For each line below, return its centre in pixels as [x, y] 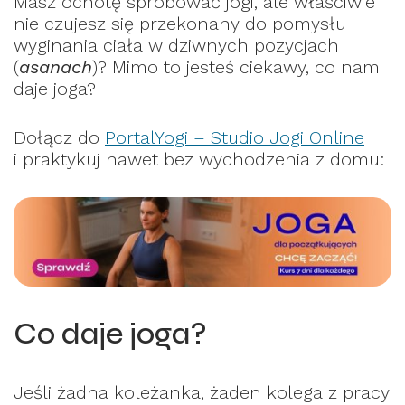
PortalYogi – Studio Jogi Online [235, 137]
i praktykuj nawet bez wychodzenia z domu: [199, 159]
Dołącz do [59, 137]
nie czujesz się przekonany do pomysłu [180, 24]
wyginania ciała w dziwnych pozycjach [176, 45]
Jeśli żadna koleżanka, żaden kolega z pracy [202, 392]
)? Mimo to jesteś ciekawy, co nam [236, 67]
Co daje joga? [110, 333]
